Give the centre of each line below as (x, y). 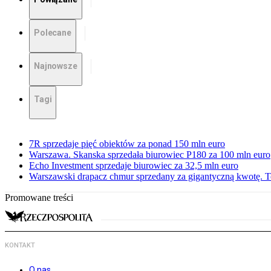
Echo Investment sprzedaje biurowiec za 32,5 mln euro (134, 166)
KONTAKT (20, 246)
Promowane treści (39, 198)
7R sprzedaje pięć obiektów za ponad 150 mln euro (127, 144)
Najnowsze (56, 66)
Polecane (53, 33)
